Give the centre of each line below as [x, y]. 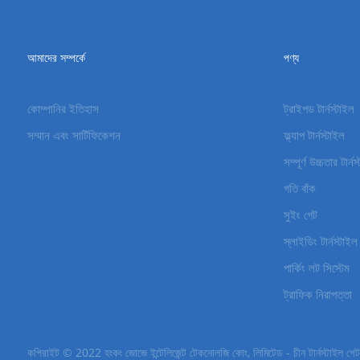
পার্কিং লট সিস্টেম [316, 268]
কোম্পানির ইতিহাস [63, 109]
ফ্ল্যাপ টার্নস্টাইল [314, 135]
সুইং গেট [300, 215]
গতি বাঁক [299, 188]
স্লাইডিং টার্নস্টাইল [320, 241]
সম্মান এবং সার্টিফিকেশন [74, 135]
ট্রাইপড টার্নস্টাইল [319, 109]
